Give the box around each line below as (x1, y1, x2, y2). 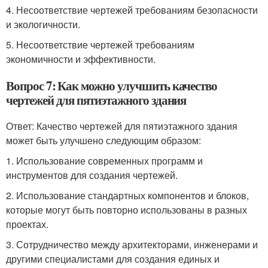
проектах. (6, 217, 48, 231)
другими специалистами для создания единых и (6, 252, 220, 266)
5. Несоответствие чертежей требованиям (6, 38, 194, 51)
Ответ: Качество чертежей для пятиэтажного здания (6, 119, 237, 133)
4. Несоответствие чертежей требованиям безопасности (6, 3, 258, 17)
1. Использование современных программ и (6, 154, 203, 167)
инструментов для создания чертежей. (6, 168, 178, 182)
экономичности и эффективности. (6, 52, 156, 66)
